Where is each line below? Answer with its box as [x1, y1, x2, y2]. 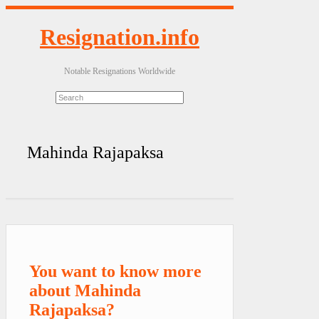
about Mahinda [29, 281, 141, 300]
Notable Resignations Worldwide [64, 66, 175, 76]
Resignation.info [40, 24, 199, 51]
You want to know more [29, 261, 202, 281]
